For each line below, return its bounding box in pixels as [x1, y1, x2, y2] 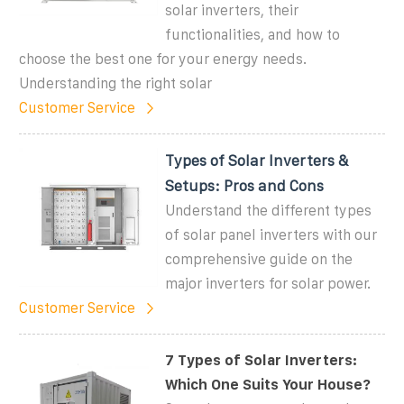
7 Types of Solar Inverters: [165, 352, 358, 368]
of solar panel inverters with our [165, 226, 378, 243]
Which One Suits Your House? [165, 376, 372, 392]
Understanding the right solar [19, 75, 212, 91]
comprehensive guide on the [165, 251, 353, 267]
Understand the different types [165, 202, 372, 218]
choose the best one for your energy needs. [19, 50, 307, 67]
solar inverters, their [165, 2, 299, 18]
